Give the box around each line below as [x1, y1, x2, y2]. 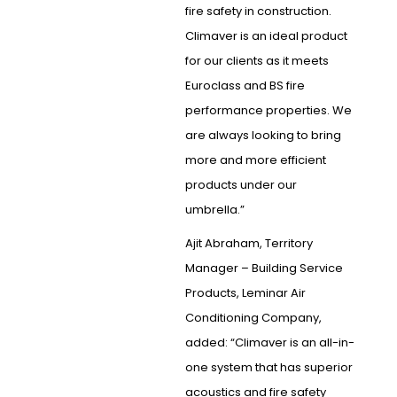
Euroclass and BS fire [184, 77, 305, 95]
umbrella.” [184, 201, 245, 219]
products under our [184, 176, 297, 194]
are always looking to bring [184, 127, 341, 144]
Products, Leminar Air [184, 284, 306, 302]
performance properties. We [184, 102, 352, 120]
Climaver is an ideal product [184, 27, 347, 45]
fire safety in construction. [184, 3, 331, 20]
